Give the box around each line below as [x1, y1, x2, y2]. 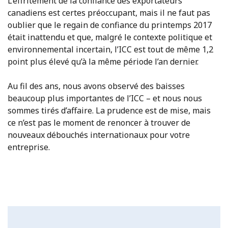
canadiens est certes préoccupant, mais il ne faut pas [8, 7, 210, 19]
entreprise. [8, 141, 50, 153]
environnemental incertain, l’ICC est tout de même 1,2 [8, 44, 213, 55]
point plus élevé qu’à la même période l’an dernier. [8, 56, 198, 68]
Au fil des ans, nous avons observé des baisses [8, 80, 185, 92]
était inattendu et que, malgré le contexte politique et [8, 32, 212, 43]
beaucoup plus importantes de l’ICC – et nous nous [8, 93, 202, 104]
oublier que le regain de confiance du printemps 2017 [8, 19, 212, 31]
